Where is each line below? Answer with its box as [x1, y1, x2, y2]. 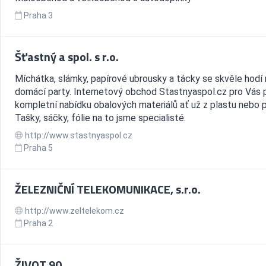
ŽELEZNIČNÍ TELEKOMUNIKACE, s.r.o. [15, 180, 201, 199]
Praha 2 [24, 218, 53, 229]
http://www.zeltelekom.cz [23, 206, 124, 216]
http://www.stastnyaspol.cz [23, 131, 132, 141]
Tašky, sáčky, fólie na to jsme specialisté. [15, 112, 186, 124]
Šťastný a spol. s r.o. [15, 47, 119, 66]
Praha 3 [24, 11, 53, 21]
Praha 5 [24, 143, 53, 153]
